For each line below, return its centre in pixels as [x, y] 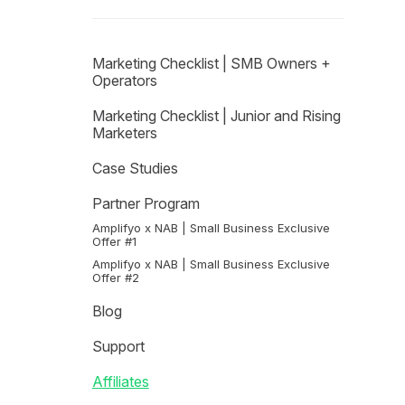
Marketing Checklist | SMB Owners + [211, 63]
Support [118, 346]
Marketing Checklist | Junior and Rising [216, 116]
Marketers [124, 133]
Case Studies [135, 168]
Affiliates [120, 381]
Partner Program [146, 203]
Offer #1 [114, 241]
